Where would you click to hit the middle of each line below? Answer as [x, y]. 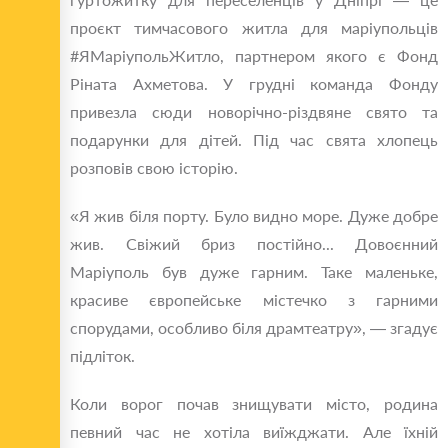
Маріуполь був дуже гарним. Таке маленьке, [254, 272]
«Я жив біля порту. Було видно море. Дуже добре [254, 216]
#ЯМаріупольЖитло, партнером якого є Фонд [254, 56]
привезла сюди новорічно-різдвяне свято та [254, 112]
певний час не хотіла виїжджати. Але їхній [254, 432]
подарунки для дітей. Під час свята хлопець [254, 140]
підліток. [102, 356]
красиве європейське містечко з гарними [254, 300]
